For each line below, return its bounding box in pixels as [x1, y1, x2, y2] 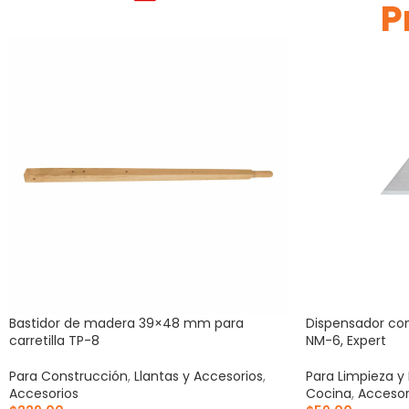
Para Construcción [9, 366, 128, 385]
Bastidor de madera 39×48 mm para [9, 313, 244, 332]
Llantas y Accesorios [134, 366, 263, 385]
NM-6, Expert [306, 330, 386, 350]
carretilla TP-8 [9, 330, 100, 350]
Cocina [306, 383, 351, 403]
